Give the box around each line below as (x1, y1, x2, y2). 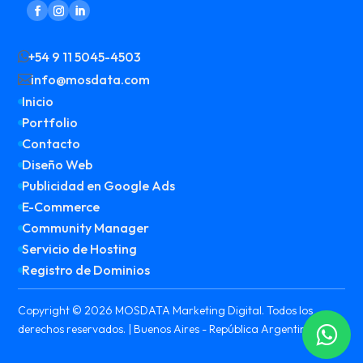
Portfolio (22, 114, 79, 131)
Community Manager (22, 220, 150, 237)
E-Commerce (22, 199, 100, 216)
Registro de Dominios (22, 262, 151, 279)
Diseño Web (22, 156, 93, 173)
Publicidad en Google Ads (22, 177, 176, 194)
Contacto (22, 135, 81, 152)
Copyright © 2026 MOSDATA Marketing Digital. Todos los (18, 303, 314, 318)
